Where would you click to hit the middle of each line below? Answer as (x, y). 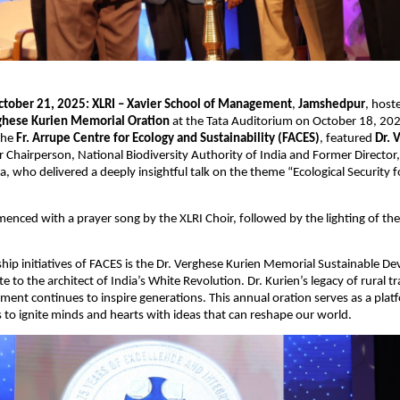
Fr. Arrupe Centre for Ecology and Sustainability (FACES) (168, 139)
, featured (347, 139)
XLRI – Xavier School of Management (192, 105)
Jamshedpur (330, 105)
